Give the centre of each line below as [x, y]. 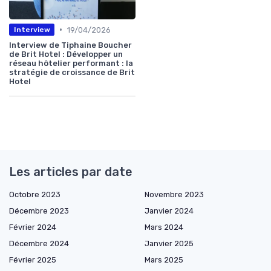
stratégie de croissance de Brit [72, 72]
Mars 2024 [164, 227]
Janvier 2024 [169, 211]
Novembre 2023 [174, 194]
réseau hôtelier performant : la [71, 63]
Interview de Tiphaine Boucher [70, 45]
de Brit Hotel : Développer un [66, 54]
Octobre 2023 [35, 194]
